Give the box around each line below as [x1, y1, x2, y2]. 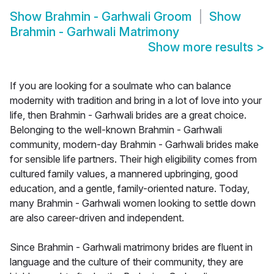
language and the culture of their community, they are [10, 256, 243, 268]
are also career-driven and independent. [10, 212, 184, 224]
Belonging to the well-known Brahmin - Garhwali [10, 124, 222, 136]
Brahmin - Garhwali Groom [45, 9, 192, 24]
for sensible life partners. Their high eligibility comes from [10, 153, 257, 166]
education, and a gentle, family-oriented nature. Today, [10, 182, 250, 195]
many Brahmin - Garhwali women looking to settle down [10, 197, 256, 210]
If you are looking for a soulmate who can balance [10, 80, 231, 92]
